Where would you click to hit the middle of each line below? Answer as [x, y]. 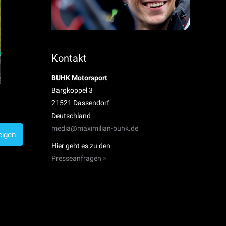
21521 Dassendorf [80, 103]
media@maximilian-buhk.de [95, 128]
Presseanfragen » [79, 158]
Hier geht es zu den [81, 146]
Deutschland [71, 115]
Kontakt [69, 58]
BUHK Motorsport [79, 77]
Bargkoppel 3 [72, 90]
